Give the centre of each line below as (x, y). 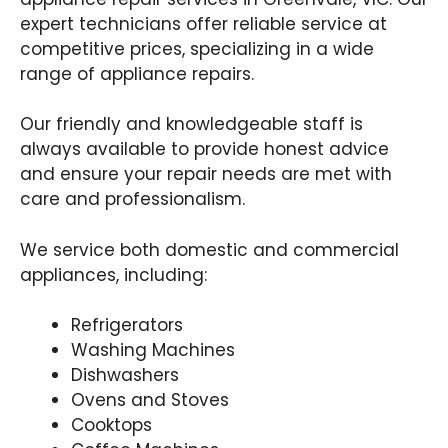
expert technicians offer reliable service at (203, 23)
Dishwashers (125, 375)
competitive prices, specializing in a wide (197, 48)
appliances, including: (113, 274)
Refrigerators (127, 325)
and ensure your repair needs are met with (206, 174)
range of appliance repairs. (137, 73)
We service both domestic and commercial (209, 249)
